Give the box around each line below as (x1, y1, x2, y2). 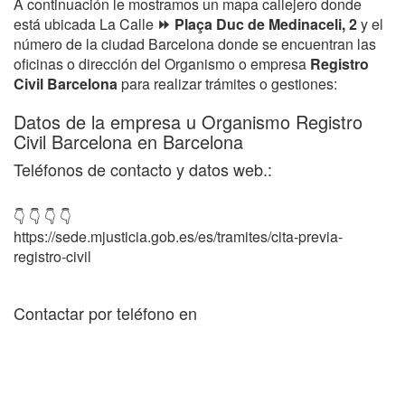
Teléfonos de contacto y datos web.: (14, 157, 272, 181)
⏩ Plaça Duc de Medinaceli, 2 (154, 14, 357, 34)
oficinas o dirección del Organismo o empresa (14, 53, 310, 74)
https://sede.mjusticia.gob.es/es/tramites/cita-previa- (14, 226, 343, 247)
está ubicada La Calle (14, 14, 154, 34)
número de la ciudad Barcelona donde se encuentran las (14, 33, 376, 54)
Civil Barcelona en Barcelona (14, 128, 243, 155)
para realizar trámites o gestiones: (118, 73, 337, 94)
